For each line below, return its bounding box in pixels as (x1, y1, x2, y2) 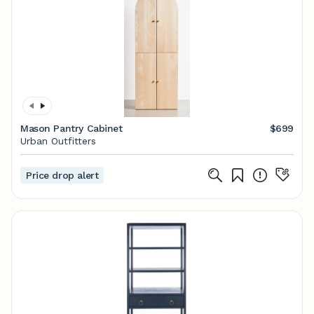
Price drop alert (26, 170, 99, 181)
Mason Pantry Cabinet (20, 123, 123, 134)
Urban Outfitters (20, 135, 96, 146)
